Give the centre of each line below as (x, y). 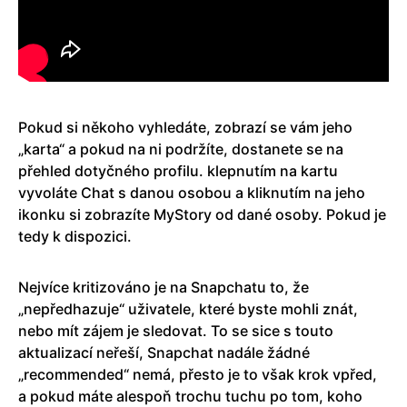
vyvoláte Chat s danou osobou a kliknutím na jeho (192, 193)
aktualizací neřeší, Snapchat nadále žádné (164, 353)
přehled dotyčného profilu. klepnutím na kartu (178, 171)
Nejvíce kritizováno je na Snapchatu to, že (164, 288)
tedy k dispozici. (75, 237)
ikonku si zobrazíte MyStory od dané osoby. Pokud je (202, 215)
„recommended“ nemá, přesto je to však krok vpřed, (198, 375)
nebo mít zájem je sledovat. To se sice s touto (176, 331)
